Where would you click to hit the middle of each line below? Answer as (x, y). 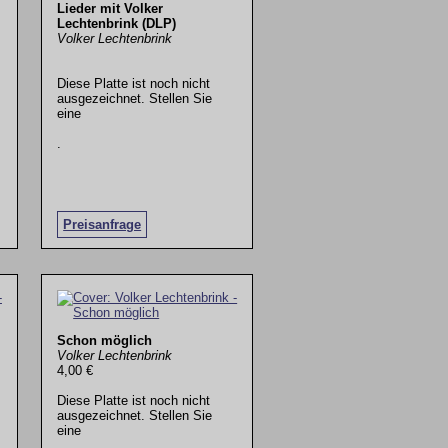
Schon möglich (105, 341)
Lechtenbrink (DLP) (117, 23)
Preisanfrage (102, 224)
